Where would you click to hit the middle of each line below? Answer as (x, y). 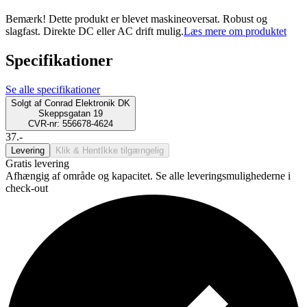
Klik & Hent (78, 150)
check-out (27, 188)
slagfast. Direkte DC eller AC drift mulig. (95, 32)
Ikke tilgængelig (132, 150)
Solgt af (26, 103)
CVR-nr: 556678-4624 (71, 123)
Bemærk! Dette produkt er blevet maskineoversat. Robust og (136, 19)
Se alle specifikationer (53, 89)
